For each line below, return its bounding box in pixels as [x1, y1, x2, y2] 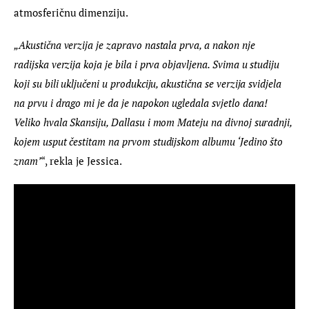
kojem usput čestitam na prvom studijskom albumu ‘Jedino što [14, 134, 286, 149]
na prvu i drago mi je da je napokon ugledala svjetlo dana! [14, 96, 271, 110]
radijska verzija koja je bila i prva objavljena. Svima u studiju [14, 57, 283, 72]
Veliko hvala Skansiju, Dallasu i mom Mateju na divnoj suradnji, [14, 115, 295, 130]
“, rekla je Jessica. [40, 154, 122, 168]
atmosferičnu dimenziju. [14, 5, 128, 19]
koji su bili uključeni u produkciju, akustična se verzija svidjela [14, 77, 284, 91]
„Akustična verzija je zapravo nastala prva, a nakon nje [14, 38, 258, 52]
